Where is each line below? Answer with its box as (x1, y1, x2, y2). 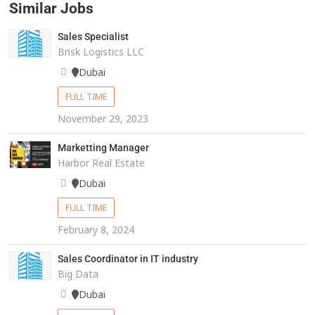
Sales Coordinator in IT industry (57, 253, 198, 265)
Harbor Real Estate (57, 156, 145, 170)
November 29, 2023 (57, 112, 148, 126)
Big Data (57, 267, 98, 281)
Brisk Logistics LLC (57, 45, 144, 59)
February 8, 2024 (57, 223, 134, 237)
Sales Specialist (57, 31, 129, 43)
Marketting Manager (57, 142, 149, 154)
